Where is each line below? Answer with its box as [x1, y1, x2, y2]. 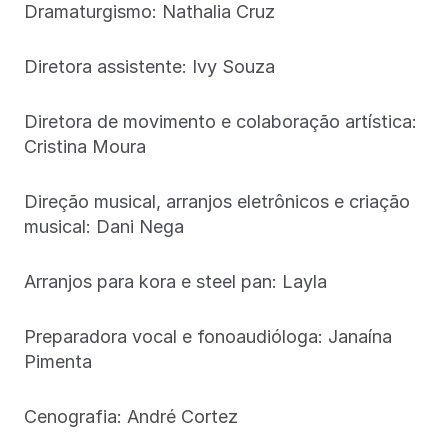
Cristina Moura [24, 135, 146, 157]
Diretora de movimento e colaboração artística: [24, 110, 417, 132]
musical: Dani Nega [24, 215, 184, 237]
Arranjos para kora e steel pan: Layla [24, 270, 327, 292]
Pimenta [24, 350, 92, 372]
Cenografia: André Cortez [24, 405, 238, 427]
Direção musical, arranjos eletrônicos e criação [24, 190, 410, 212]
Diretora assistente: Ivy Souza [24, 55, 275, 77]
